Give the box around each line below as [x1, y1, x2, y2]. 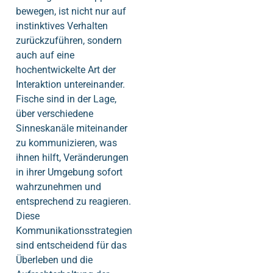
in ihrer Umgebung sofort [16, 166, 122, 179]
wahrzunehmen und [16, 181, 101, 193]
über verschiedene [16, 108, 93, 120]
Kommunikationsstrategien [16, 225, 132, 237]
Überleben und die [16, 254, 93, 266]
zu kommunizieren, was [16, 137, 117, 149]
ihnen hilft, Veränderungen [16, 152, 129, 164]
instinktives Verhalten [16, 20, 108, 32]
